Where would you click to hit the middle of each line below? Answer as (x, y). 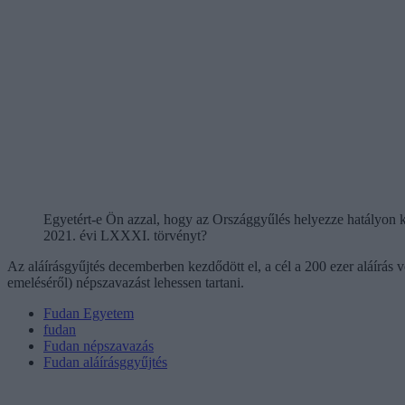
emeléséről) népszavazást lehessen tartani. (126, 282)
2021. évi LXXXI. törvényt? (125, 235)
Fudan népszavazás (99, 345)
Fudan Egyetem (89, 313)
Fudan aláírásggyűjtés (105, 362)
